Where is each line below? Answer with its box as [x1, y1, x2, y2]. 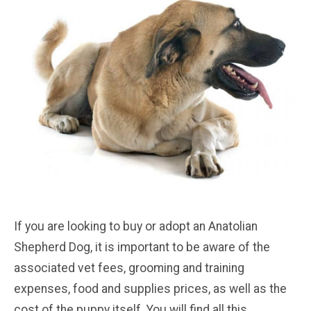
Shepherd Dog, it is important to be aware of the [14, 239, 270, 254]
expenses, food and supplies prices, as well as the [14, 281, 287, 296]
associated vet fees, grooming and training [14, 260, 244, 275]
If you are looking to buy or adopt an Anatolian [14, 219, 258, 233]
